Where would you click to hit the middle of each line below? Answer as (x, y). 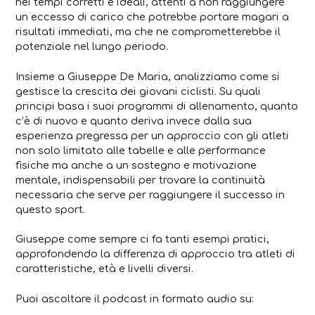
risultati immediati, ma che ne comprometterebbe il (148, 31)
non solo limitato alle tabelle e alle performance (141, 150)
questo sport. (51, 209)
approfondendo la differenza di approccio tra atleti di (156, 254)
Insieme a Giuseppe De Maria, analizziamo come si (148, 76)
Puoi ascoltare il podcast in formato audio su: (135, 299)
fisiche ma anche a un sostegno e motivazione (136, 165)
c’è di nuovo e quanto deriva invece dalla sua (134, 121)
